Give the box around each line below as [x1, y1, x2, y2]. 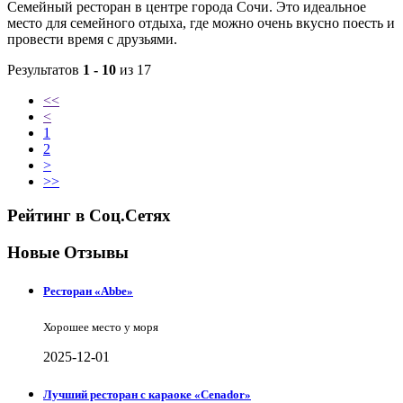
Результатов [7, 61, 83, 77]
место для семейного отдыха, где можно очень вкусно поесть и [7, 14, 395, 31]
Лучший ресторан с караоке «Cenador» [43, 387, 251, 401]
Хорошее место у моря [43, 320, 158, 335]
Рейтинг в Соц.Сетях [7, 206, 171, 226]
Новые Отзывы [7, 243, 129, 263]
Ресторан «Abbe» [43, 284, 133, 299]
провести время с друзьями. [7, 31, 177, 47]
